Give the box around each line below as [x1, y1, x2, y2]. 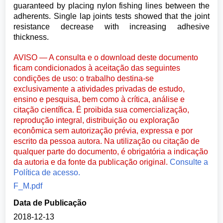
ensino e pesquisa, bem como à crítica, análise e [13, 95, 185, 104]
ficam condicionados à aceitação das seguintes [13, 63, 181, 72]
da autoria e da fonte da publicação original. [13, 157, 170, 166]
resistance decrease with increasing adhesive [13, 22, 210, 31]
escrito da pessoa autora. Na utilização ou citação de [13, 136, 200, 145]
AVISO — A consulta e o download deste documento [13, 53, 199, 62]
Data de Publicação [13, 199, 87, 208]
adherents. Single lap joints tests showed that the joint [13, 12, 210, 21]
